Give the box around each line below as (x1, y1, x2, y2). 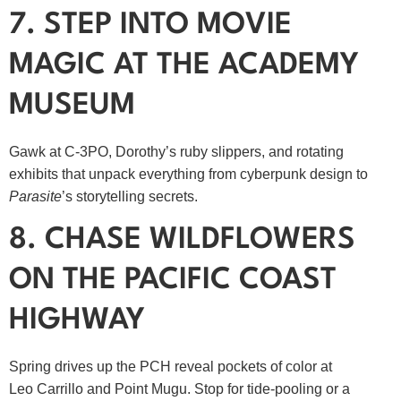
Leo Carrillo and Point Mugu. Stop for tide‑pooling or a (9, 381, 350, 397)
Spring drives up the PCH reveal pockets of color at (9, 359, 332, 375)
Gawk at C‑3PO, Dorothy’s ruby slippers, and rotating (9, 143, 344, 159)
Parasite (9, 188, 62, 204)
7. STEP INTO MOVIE (9, 10, 292, 40)
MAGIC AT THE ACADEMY (9, 50, 359, 81)
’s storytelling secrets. (62, 188, 198, 204)
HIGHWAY (9, 306, 145, 337)
